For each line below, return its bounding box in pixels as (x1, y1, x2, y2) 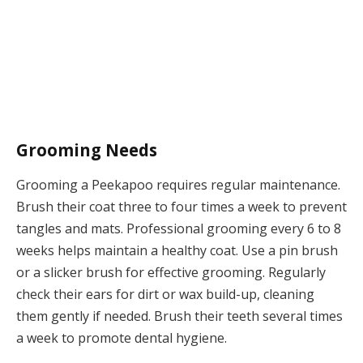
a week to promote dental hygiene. (16, 329, 227, 348)
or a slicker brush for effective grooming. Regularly (16, 263, 326, 282)
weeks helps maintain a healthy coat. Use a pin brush (16, 241, 338, 260)
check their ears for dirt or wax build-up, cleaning (16, 285, 314, 304)
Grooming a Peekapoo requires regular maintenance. (16, 176, 340, 194)
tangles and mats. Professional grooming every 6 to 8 (16, 220, 341, 238)
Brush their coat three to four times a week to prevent (16, 198, 347, 216)
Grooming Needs (16, 139, 157, 162)
